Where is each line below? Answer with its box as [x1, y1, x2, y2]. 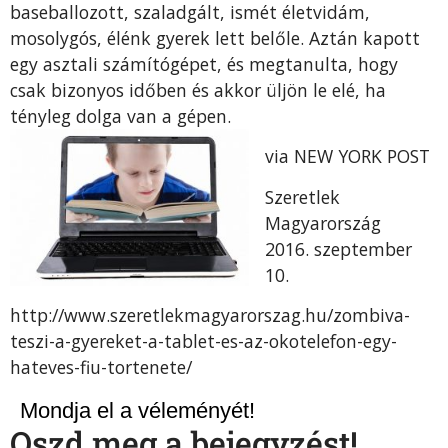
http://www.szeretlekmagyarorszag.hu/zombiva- [10, 302, 410, 327]
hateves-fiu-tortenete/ [10, 354, 192, 379]
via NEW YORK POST [265, 144, 430, 169]
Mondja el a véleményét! [20, 398, 255, 424]
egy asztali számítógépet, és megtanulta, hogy [10, 51, 398, 76]
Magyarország [265, 210, 381, 235]
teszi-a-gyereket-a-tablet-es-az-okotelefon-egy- [10, 328, 397, 353]
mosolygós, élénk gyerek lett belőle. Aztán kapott [10, 25, 420, 50]
